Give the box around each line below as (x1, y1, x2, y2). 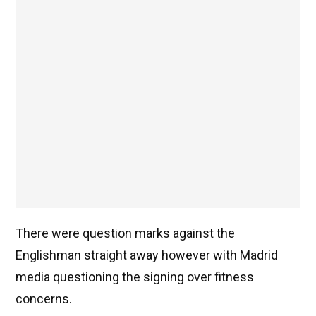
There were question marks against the (16, 226, 235, 241)
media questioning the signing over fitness (16, 269, 254, 285)
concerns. (16, 291, 72, 307)
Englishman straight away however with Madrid (16, 248, 278, 263)
